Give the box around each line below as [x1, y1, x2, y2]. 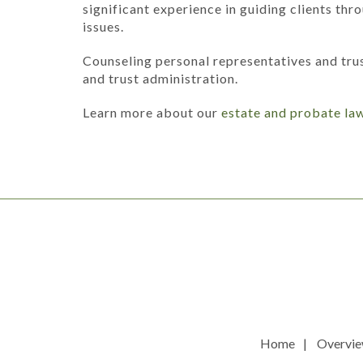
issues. [83, 19, 124, 34]
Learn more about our [83, 105, 221, 120]
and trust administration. [83, 70, 238, 86]
